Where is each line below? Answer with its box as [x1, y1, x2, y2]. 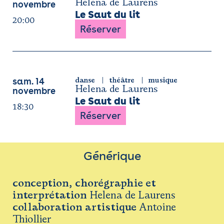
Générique [83, 148, 141, 163]
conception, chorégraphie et [12, 176, 156, 190]
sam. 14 [12, 76, 44, 86]
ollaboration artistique [18, 200, 136, 214]
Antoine [136, 200, 176, 214]
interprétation [12, 188, 87, 202]
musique [148, 75, 177, 84]
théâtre [108, 75, 134, 84]
